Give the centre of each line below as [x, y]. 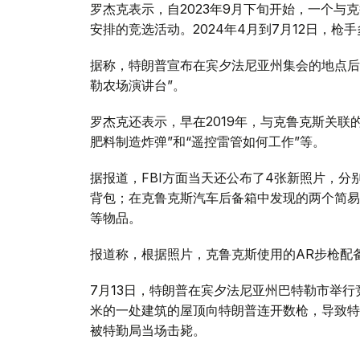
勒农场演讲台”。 [138, 86]
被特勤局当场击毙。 [148, 331]
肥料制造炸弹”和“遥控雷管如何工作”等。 [208, 142]
